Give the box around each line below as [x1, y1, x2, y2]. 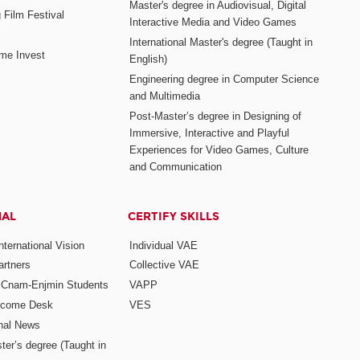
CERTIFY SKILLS [128, 210, 220, 224]
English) [129, 53, 168, 66]
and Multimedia [129, 90, 201, 103]
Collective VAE [129, 259, 200, 272]
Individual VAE [129, 239, 198, 252]
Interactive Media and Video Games [129, 16, 297, 29]
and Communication [129, 161, 223, 174]
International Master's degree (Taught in [129, 36, 313, 49]
